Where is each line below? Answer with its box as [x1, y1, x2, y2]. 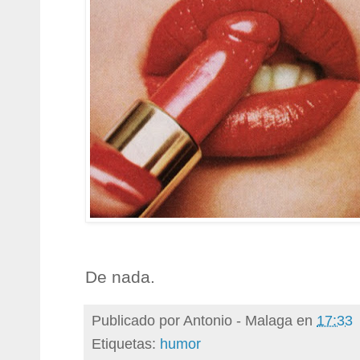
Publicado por [92, 311, 183, 329]
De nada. [85, 267, 155, 286]
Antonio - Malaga [183, 311, 292, 329]
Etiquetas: [92, 334, 160, 352]
